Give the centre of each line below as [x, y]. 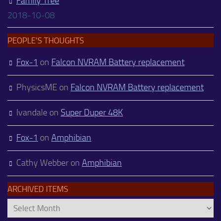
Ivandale [32, 113]
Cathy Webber [42, 163]
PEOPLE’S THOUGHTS [46, 41]
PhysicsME [37, 88]
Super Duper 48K [92, 113]
